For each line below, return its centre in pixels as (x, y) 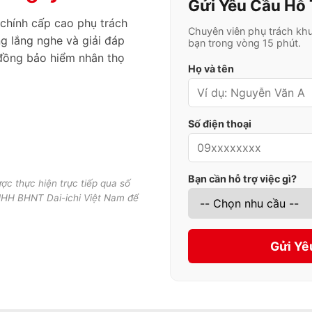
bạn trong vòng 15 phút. (244, 43)
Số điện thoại (220, 124)
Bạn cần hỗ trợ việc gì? (242, 179)
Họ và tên (211, 69)
